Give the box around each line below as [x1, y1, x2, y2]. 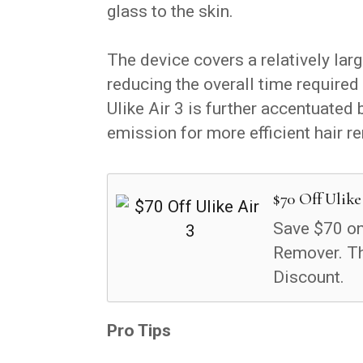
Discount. [272, 267, 344, 288]
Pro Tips [107, 321, 171, 341]
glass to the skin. [107, 2, 233, 22]
